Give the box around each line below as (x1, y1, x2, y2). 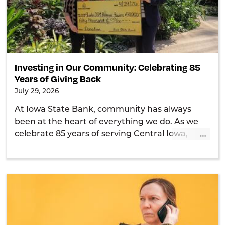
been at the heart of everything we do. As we (15, 118, 199, 126)
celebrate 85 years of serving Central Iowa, (15, 130, 188, 138)
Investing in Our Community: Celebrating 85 (15, 61, 201, 73)
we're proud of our (15, 142, 90, 150)
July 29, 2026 (15, 88, 59, 95)
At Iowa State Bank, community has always (15, 105, 192, 114)
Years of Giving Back (15, 73, 101, 85)
